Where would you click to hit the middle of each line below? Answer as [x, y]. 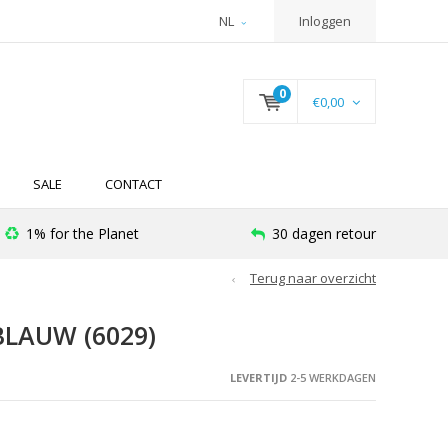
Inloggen [325, 21]
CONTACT [133, 184]
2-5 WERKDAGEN [331, 377]
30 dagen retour [324, 234]
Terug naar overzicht [313, 278]
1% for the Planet [83, 234]
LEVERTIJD [258, 377]
